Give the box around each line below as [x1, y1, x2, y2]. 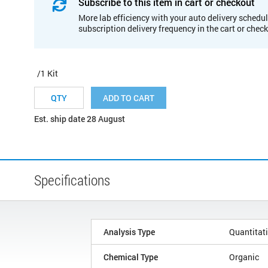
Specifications [34, 170, 110, 190]
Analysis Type [103, 226, 155, 237]
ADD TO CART [103, 92, 154, 103]
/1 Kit [37, 67, 58, 79]
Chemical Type [103, 251, 158, 263]
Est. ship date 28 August [34, 112, 125, 124]
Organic [229, 251, 259, 263]
